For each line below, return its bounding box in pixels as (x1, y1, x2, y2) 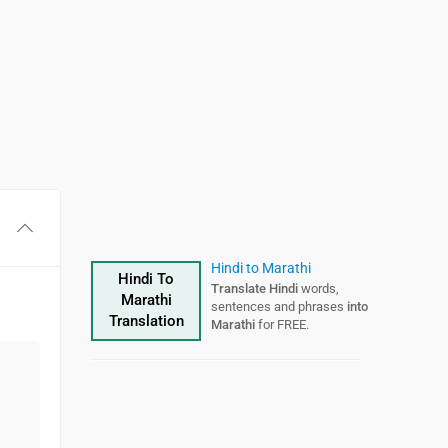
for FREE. (255, 317, 309, 332)
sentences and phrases (211, 299, 347, 314)
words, (298, 281, 339, 296)
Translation (108, 312, 184, 330)
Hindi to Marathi (211, 260, 311, 276)
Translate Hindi (211, 281, 298, 296)
